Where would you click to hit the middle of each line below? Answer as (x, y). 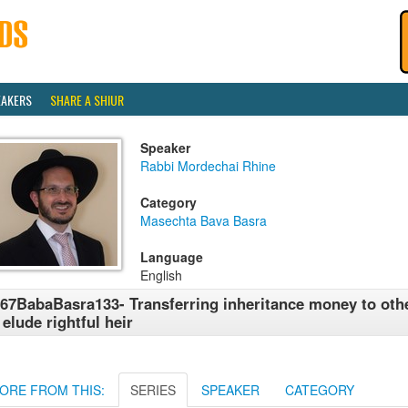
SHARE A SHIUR (87, 100)
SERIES (153, 390)
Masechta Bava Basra (204, 220)
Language (172, 257)
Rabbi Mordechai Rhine (208, 166)
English (161, 275)
